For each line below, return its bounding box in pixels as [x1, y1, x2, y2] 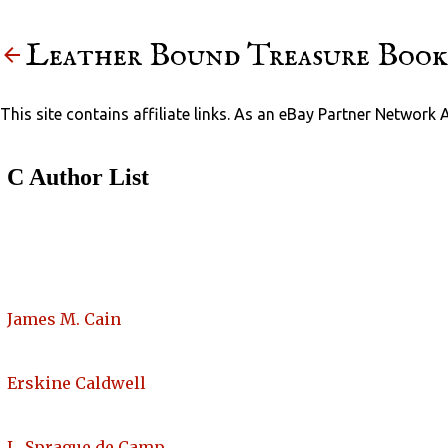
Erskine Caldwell [7, 373, 146, 394]
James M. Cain [7, 309, 121, 330]
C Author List [7, 164, 149, 191]
